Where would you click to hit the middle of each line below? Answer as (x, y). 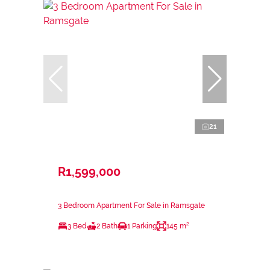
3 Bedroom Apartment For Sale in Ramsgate (131, 206)
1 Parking (142, 226)
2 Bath (107, 226)
